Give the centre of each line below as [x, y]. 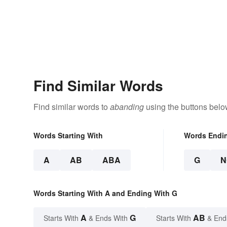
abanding [127, 107]
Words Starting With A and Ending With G [105, 193]
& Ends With [108, 218]
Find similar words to [72, 107]
